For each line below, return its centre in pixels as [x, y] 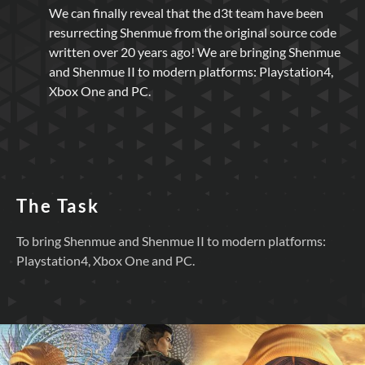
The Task [58, 205]
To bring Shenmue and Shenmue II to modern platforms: [171, 241]
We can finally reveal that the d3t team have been [186, 12]
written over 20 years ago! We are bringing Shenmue [195, 51]
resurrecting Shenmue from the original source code [193, 32]
